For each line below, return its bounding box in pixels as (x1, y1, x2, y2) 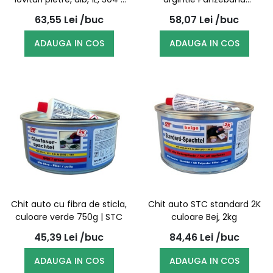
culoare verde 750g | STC (15, 211, 122, 223)
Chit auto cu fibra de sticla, (11, 198, 127, 210)
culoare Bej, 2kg (171, 211, 237, 223)
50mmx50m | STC (166, 6, 243, 18)
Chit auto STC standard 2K (147, 198, 261, 210)
